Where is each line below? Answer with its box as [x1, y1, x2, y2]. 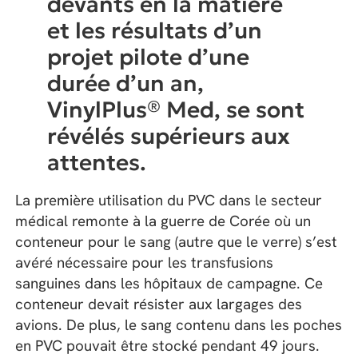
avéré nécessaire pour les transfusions [15, 253, 274, 273]
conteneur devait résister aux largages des [15, 294, 303, 315]
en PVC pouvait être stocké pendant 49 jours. [15, 336, 320, 356]
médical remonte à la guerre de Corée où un [15, 211, 312, 232]
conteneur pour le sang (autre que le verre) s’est [15, 232, 338, 253]
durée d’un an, [47, 69, 205, 97]
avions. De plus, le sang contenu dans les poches [15, 315, 343, 336]
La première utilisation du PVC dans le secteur [15, 190, 323, 211]
